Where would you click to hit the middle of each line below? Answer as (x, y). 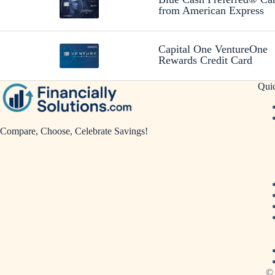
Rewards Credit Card (205, 60)
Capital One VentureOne (213, 49)
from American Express (211, 11)
